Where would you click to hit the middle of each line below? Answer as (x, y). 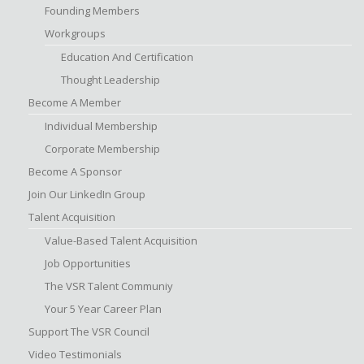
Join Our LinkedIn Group (87, 194)
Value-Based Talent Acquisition (121, 240)
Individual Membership (101, 126)
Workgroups (75, 33)
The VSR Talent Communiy (109, 286)
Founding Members (92, 11)
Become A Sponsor (75, 171)
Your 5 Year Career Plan (103, 309)
